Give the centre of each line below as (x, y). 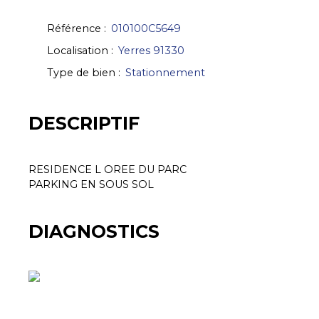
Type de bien (81, 73)
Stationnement (165, 73)
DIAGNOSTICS (94, 231)
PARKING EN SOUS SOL (91, 184)
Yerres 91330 (151, 51)
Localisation (78, 51)
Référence (74, 28)
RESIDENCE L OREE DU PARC (108, 169)
